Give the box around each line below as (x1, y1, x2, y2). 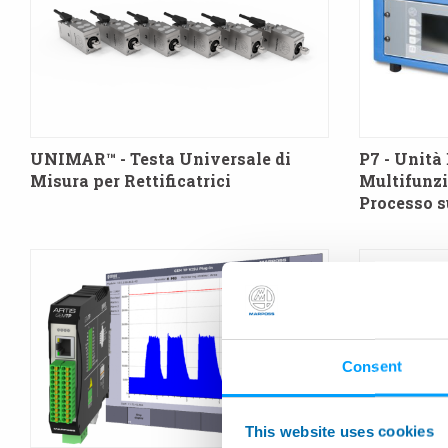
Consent (342, 357, 402, 375)
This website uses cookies (244, 422, 434, 440)
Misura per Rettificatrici (30, 170, 231, 192)
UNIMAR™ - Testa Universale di (30, 148, 291, 170)
